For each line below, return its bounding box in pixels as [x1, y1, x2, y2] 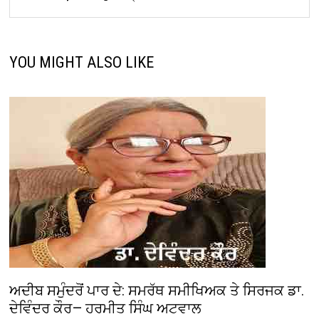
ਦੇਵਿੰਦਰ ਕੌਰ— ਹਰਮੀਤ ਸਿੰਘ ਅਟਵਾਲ [9, 300, 202, 318]
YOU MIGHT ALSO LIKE [9, 53, 155, 72]
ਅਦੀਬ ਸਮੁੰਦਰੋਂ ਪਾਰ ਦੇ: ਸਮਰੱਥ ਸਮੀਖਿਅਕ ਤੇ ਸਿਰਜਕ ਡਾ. [9, 282, 305, 300]
